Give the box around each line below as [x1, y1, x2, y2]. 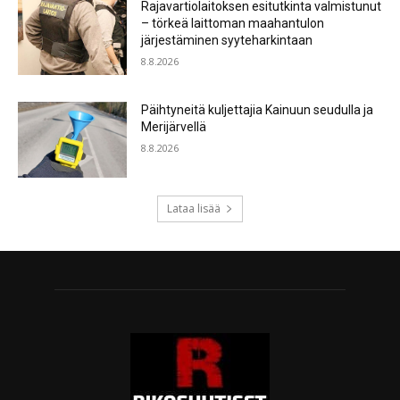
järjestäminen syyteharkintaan [141, 33, 313, 48]
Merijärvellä [141, 119, 207, 134]
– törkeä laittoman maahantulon [141, 16, 325, 31]
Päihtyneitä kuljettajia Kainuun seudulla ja [141, 102, 374, 117]
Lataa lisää [167, 201, 221, 217]
